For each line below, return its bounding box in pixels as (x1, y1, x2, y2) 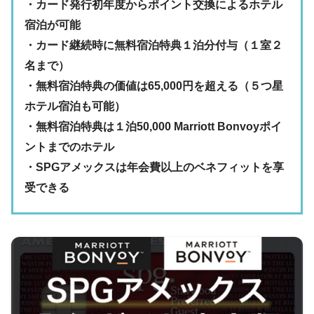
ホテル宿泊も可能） (25, 100, 125, 113)
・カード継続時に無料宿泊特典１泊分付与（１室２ (25, 39, 282, 52)
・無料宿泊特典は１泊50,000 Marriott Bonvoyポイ (25, 121, 282, 133)
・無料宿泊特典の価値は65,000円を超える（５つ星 (25, 80, 283, 93)
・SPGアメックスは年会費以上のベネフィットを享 (25, 161, 284, 174)
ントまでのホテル (25, 141, 114, 153)
